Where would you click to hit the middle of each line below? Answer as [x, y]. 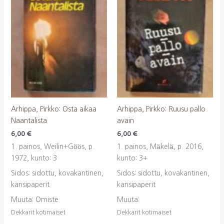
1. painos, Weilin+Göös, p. [52, 146]
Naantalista [29, 120]
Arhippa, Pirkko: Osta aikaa [53, 109]
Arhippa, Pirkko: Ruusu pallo [161, 109]
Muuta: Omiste [34, 199]
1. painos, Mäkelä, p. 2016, [160, 146]
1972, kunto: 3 [34, 158]
